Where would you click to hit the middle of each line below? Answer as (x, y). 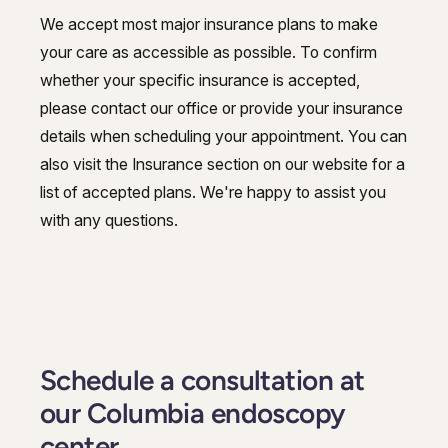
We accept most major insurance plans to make (209, 23)
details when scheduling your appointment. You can (223, 135)
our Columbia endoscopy (193, 412)
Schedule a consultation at (202, 379)
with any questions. (109, 219)
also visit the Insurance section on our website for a (222, 163)
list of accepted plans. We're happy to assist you (213, 191)
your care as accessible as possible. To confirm (208, 51)
